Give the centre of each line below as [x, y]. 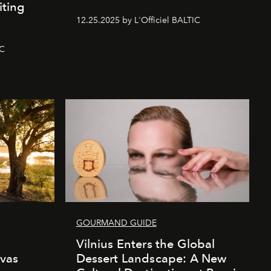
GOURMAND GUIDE [116, 223]
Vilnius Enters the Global [145, 244]
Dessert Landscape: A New [151, 259]
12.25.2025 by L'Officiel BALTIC [138, 21]
